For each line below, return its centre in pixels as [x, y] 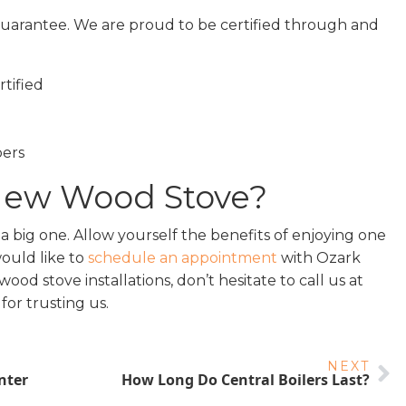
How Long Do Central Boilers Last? [245, 380]
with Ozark [319, 258]
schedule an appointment [183, 258]
